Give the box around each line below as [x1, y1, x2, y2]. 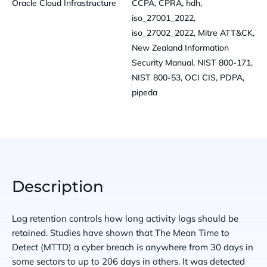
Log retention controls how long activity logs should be [12, 212, 238, 224]
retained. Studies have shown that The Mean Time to [12, 226, 229, 238]
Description [12, 176, 104, 196]
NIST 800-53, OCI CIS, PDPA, [132, 72, 244, 83]
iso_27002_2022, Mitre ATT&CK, [132, 27, 254, 38]
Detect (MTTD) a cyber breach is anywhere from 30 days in [12, 241, 253, 253]
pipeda [132, 86, 157, 98]
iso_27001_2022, [132, 12, 195, 23]
